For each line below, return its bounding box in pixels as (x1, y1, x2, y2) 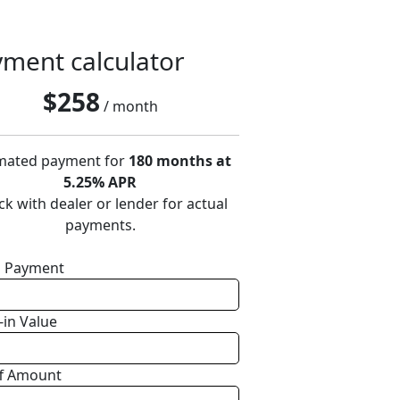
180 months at (128, 151, 231, 171)
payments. (64, 215, 136, 235)
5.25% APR (63, 172, 137, 192)
